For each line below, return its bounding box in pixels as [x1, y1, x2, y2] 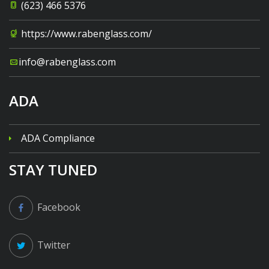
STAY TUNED [9, 159, 97, 180]
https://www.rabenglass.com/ [21, 26, 152, 40]
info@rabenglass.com [19, 55, 116, 68]
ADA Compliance [21, 131, 95, 145]
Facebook [37, 200, 80, 214]
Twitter [37, 238, 70, 252]
